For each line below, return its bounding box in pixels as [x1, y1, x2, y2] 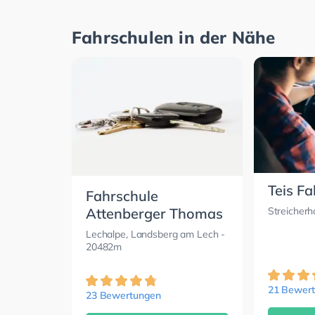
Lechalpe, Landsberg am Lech [86, 227, 219, 240]
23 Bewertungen [86, 288, 162, 302]
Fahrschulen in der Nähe [72, 26, 276, 48]
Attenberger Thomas [86, 204, 223, 222]
